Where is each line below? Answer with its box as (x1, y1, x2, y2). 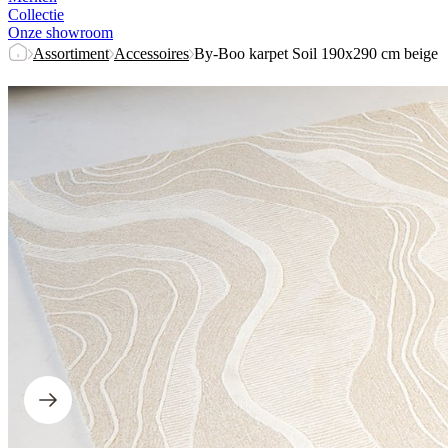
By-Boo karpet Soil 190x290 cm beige (194, 45, 438, 62)
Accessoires (114, 45, 189, 62)
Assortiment (33, 45, 109, 62)
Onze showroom (8, 24, 113, 41)
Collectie (8, 6, 64, 23)
